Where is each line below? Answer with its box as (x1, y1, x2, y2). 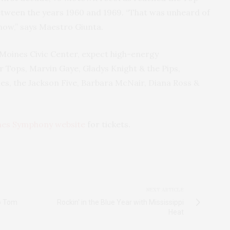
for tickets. (85, 119, 130, 129)
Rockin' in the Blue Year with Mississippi (57, 198, 184, 206)
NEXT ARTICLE (146, 186, 184, 193)
